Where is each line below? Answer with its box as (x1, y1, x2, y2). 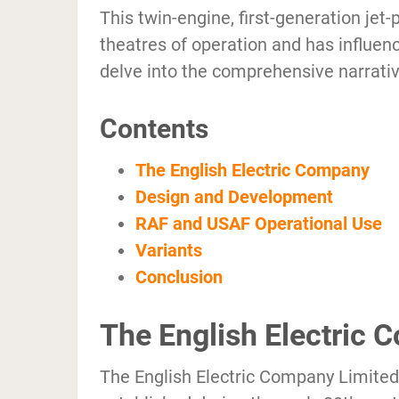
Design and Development (135, 186, 333, 208)
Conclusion (135, 266, 223, 289)
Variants (135, 240, 202, 262)
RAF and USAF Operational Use (135, 213, 382, 235)
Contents (100, 113, 208, 145)
